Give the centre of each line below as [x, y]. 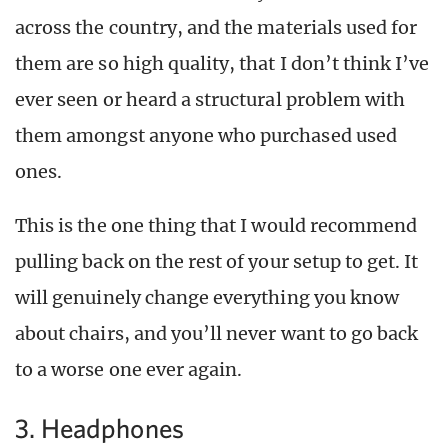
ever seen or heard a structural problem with [210, 99]
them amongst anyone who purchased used [206, 135]
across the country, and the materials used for [216, 27]
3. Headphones [99, 428]
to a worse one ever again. [129, 369]
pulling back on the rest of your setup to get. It [217, 261]
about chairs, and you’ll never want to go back [217, 333]
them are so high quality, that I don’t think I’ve [222, 63]
